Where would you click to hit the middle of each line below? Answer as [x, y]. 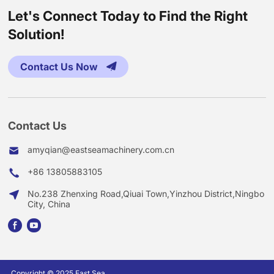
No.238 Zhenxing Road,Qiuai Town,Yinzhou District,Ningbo [146, 194]
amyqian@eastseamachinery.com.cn [101, 150]
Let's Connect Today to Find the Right [128, 16]
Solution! [37, 35]
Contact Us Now [61, 67]
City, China [49, 204]
